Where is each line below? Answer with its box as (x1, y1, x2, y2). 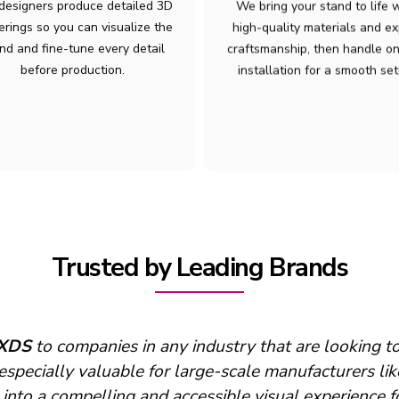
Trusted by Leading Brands (51, 250, 348, 285)
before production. (20, 61, 125, 78)
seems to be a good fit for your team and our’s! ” (15, 360, 383, 383)
